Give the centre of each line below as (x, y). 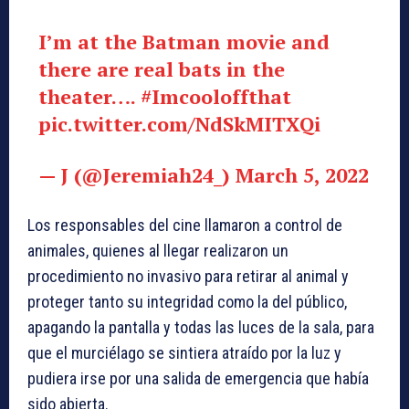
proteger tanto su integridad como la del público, (187, 302)
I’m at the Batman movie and (184, 42)
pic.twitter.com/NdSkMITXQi (179, 124)
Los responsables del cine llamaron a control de (185, 225)
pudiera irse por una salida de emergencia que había (198, 379)
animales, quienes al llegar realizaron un (158, 251)
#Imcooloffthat (215, 97)
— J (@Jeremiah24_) (136, 175)
